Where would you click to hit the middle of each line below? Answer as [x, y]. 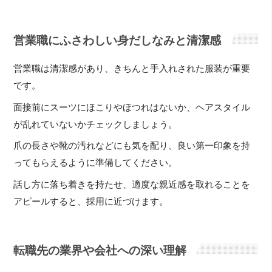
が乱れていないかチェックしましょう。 [96, 124]
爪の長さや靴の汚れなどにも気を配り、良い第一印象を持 [132, 146]
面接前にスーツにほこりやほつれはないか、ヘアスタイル [132, 107]
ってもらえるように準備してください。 [96, 163]
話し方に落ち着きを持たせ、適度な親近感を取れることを [132, 184]
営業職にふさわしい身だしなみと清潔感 [117, 41]
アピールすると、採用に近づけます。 [91, 201]
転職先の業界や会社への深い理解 [100, 250]
